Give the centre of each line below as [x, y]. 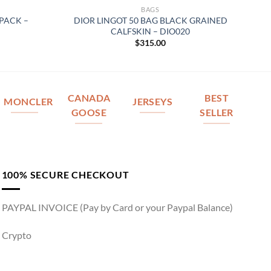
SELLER [217, 113]
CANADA [89, 98]
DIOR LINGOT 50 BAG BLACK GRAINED [150, 20]
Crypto [16, 235]
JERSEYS [153, 102]
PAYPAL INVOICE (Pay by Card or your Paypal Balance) [117, 207]
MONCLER [28, 102]
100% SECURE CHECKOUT [65, 174]
